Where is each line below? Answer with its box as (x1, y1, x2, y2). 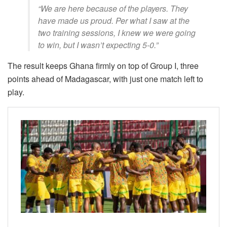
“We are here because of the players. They (38, 3, 188, 15)
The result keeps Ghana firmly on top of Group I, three (8, 60, 199, 72)
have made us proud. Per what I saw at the (38, 15, 190, 27)
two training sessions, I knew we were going (38, 27, 196, 39)
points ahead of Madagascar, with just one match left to (8, 73, 203, 85)
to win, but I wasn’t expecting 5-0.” (38, 39, 158, 51)
